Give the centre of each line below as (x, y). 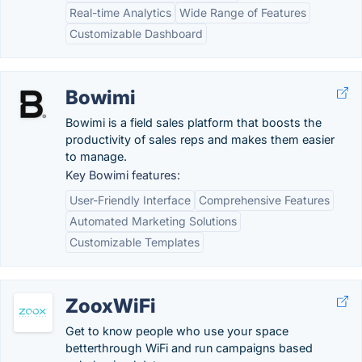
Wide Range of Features (243, 13)
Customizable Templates (135, 242)
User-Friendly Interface (130, 200)
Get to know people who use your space (177, 331)
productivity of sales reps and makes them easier (200, 139)
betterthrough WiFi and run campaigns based (189, 348)
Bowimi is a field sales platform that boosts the (194, 122)
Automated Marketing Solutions (153, 221)
